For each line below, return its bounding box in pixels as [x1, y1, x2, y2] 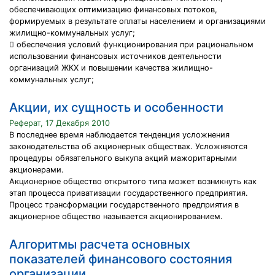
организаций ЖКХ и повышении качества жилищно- [9, 63, 213, 72]
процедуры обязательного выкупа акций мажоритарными [9, 153, 237, 163]
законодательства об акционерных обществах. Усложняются [9, 142, 247, 151]
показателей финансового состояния [9, 252, 232, 266]
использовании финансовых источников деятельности [9, 52, 222, 61]
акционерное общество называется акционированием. [9, 212, 223, 221]
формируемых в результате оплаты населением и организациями [9, 17, 266, 26]
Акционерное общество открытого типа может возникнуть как [9, 177, 257, 186]
